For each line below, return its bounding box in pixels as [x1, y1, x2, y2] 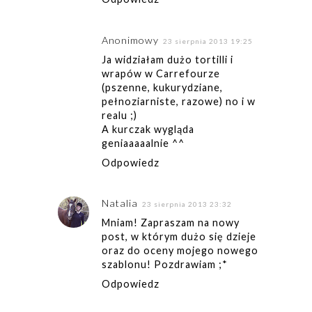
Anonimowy [101, 33, 159, 46]
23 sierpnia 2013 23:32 [141, 200, 232, 209]
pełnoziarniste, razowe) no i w [101, 95, 256, 107]
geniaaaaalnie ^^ [101, 136, 185, 149]
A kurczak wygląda [101, 123, 194, 135]
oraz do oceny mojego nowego [101, 244, 258, 257]
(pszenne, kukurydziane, [101, 81, 223, 93]
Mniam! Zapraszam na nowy [101, 217, 240, 229]
